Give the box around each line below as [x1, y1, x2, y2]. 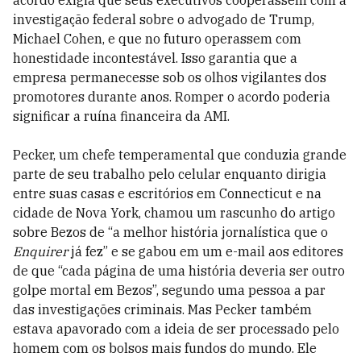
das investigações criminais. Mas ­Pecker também [13, 301, 312, 318]
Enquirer [13, 243, 68, 260]
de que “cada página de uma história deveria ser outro [13, 263, 345, 280]
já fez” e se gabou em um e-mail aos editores [68, 243, 343, 260]
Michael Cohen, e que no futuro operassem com [13, 31, 301, 48]
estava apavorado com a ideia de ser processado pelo [13, 321, 339, 338]
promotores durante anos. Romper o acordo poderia [13, 89, 330, 106]
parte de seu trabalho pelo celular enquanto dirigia [13, 166, 326, 183]
